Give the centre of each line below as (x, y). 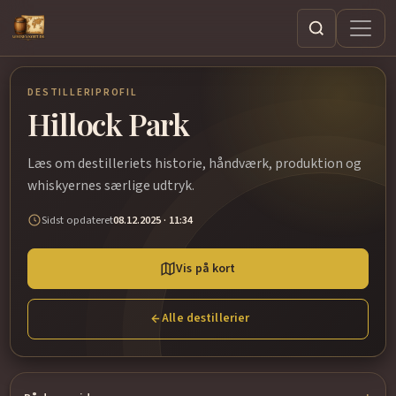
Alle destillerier (206, 319)
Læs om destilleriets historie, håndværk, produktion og (195, 163)
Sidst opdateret (78, 220)
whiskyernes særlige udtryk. (111, 185)
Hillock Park (108, 123)
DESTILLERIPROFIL (83, 93)
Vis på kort (206, 268)
